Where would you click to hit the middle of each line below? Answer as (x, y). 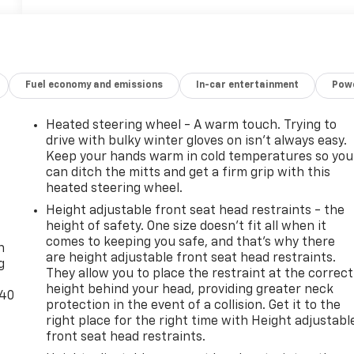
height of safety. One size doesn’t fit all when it (186, 226)
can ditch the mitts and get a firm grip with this (188, 173)
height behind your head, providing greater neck (190, 290)
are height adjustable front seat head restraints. (191, 258)
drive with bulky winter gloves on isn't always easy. (197, 141)
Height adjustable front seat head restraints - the (196, 211)
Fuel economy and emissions (94, 85)
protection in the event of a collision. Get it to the (194, 305)
